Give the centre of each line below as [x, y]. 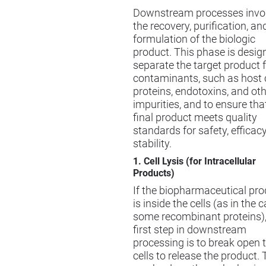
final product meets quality [195, 118]
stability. [152, 144]
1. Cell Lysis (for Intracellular [194, 161]
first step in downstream [190, 230]
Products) [154, 173]
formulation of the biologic [194, 39]
